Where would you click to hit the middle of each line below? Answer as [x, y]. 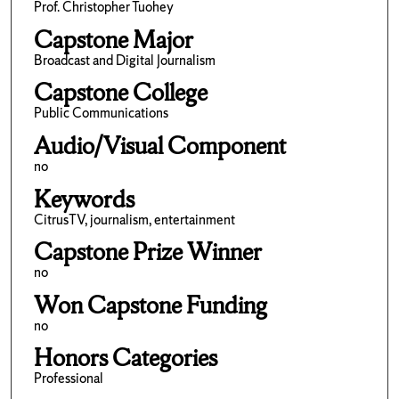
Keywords [84, 199]
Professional [68, 379]
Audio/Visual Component [159, 145]
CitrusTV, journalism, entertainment [134, 219]
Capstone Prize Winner [147, 252]
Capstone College [120, 93]
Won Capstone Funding [150, 305]
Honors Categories [125, 358]
